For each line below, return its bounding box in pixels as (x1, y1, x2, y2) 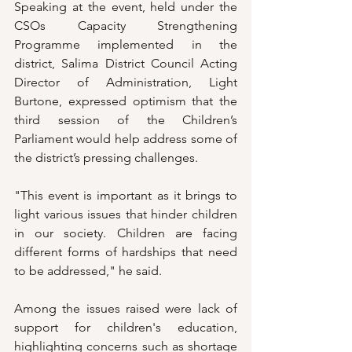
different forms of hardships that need (14, 244, 237, 260)
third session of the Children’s (14, 112, 237, 128)
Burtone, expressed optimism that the (14, 93, 237, 109)
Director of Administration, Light (14, 75, 237, 90)
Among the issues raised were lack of (14, 301, 237, 317)
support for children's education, (14, 320, 237, 335)
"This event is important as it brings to (14, 188, 237, 203)
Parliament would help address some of (14, 131, 237, 147)
